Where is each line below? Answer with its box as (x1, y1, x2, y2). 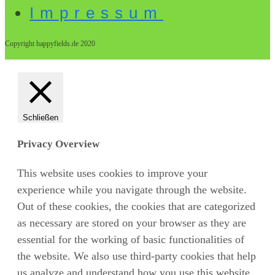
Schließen (23, 112, 58, 122)
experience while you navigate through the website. (17, 184, 247, 196)
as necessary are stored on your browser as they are (17, 217, 246, 230)
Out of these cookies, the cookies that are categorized (17, 200, 255, 213)
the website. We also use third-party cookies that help (17, 250, 256, 263)
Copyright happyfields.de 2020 (5, 39, 95, 48)
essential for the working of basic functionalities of (17, 233, 244, 246)
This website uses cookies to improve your (17, 167, 207, 180)
